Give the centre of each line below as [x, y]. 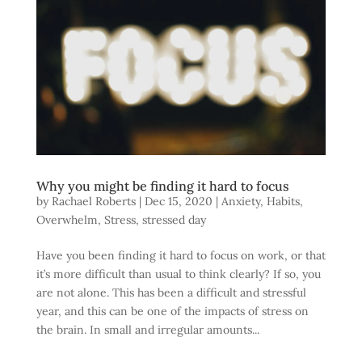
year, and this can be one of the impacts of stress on [172, 311]
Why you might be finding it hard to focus [162, 185]
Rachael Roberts [93, 201]
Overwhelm [67, 219]
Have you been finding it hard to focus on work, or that [181, 255]
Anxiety [240, 201]
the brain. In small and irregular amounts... [147, 329]
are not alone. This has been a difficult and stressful [171, 292]
